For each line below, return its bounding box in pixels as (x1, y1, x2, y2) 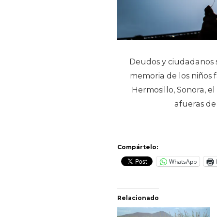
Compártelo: (117, 143, 158, 151)
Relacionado (117, 194, 159, 202)
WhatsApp (169, 157, 197, 166)
